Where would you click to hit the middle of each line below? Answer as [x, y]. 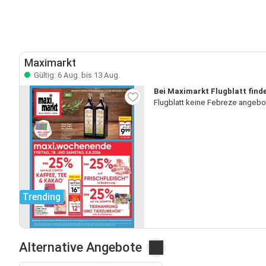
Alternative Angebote [80, 247]
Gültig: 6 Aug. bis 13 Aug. [76, 75]
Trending [42, 197]
